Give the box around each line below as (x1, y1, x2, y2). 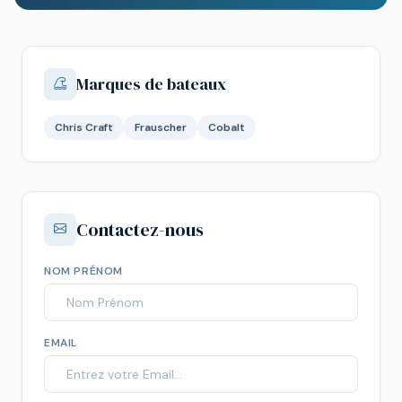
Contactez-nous (76, 217, 204, 242)
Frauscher (135, 120, 187, 135)
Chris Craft (55, 120, 113, 135)
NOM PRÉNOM (44, 264, 123, 278)
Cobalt (208, 120, 245, 135)
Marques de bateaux (76, 73, 226, 95)
